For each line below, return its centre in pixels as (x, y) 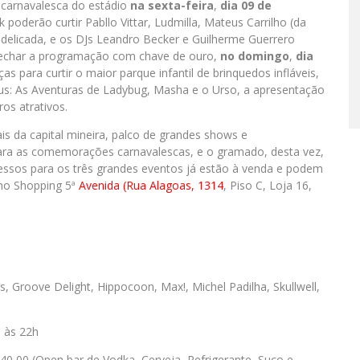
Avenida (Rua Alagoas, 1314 (151, 185)
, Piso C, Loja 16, (268, 185)
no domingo (255, 56)
